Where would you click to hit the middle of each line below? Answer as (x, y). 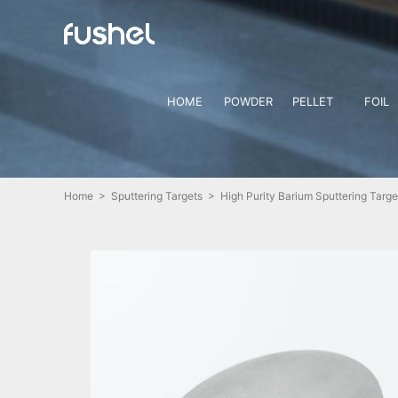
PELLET (312, 101)
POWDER (249, 101)
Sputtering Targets (157, 196)
